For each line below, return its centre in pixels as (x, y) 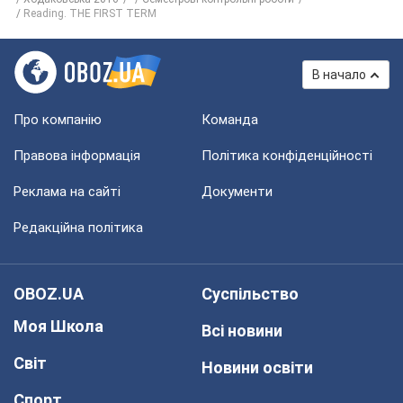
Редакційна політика (78, 228)
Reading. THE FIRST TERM (90, 13)
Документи (237, 192)
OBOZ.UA (49, 294)
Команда (230, 120)
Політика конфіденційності (287, 156)
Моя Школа (58, 326)
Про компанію (58, 120)
